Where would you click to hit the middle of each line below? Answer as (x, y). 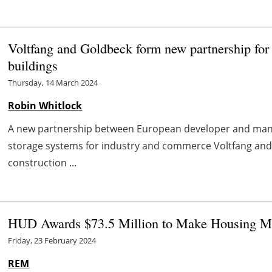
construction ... (42, 163)
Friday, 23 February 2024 (52, 241)
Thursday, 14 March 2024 (53, 83)
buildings (33, 65)
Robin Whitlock (45, 106)
